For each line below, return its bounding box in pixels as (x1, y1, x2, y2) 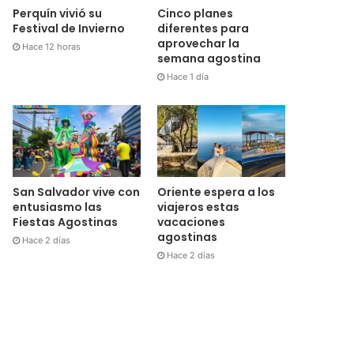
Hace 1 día (166, 70, 209, 82)
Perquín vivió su (13, 5, 103, 21)
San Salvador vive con (13, 183, 141, 200)
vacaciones (156, 213, 225, 230)
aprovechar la (156, 35, 239, 51)
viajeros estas (156, 198, 239, 215)
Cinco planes (156, 5, 233, 21)
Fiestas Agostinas (13, 213, 119, 230)
